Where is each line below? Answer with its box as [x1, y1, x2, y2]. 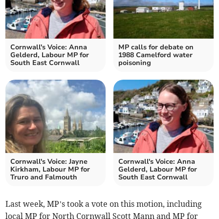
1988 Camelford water [118, 50, 193, 60]
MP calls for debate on [118, 43, 194, 52]
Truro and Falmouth [10, 173, 78, 182]
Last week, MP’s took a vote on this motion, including [5, 199, 202, 209]
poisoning [118, 58, 151, 68]
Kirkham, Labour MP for [10, 165, 90, 175]
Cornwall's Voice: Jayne [10, 157, 88, 167]
